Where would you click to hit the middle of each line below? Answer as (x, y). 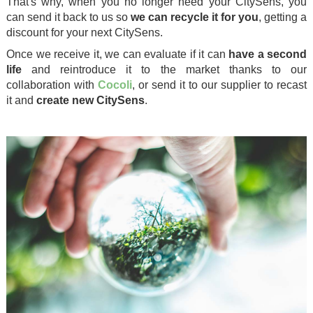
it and (21, 101)
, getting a (283, 17)
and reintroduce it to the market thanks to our (164, 70)
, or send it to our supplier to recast (219, 85)
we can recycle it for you (195, 17)
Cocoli (115, 85)
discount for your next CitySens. (85, 33)
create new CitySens (90, 101)
